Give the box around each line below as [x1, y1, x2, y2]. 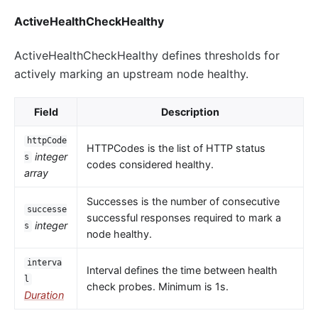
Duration [23, 288, 64, 301]
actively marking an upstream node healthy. [14, 66, 248, 81]
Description [161, 105, 219, 118]
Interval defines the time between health [86, 263, 278, 276]
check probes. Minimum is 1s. [86, 280, 229, 292]
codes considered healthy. [86, 158, 214, 170]
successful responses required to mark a [86, 211, 281, 224]
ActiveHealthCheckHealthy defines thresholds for [14, 48, 280, 62]
